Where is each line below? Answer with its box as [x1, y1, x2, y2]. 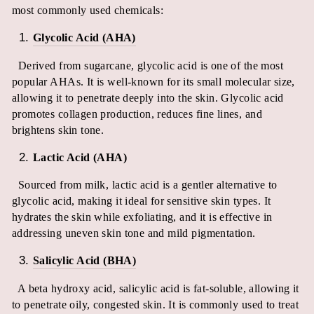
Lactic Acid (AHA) [33, 151, 128, 163]
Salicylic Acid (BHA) [33, 254, 137, 266]
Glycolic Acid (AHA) [33, 31, 136, 43]
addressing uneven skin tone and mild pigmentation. [12, 226, 256, 239]
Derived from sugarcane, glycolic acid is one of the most [18, 59, 284, 71]
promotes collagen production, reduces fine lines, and [12, 107, 262, 120]
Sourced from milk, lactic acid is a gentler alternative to [18, 178, 278, 191]
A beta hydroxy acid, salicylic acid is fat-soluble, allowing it [17, 282, 299, 294]
